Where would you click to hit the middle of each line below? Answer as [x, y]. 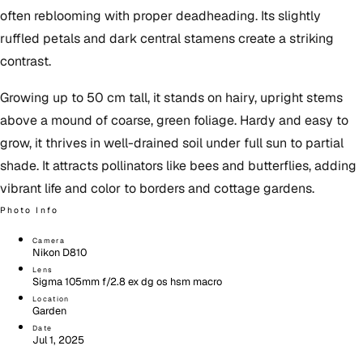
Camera [49, 241]
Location [51, 299]
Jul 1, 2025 [58, 340]
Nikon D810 [60, 253]
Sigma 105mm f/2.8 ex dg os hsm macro [127, 282]
